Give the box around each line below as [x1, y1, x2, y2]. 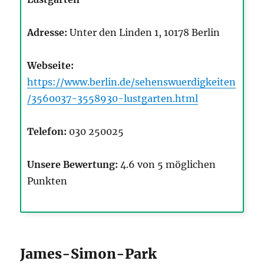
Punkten [27, 175, 68, 187]
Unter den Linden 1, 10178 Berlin [67, 27, 220, 39]
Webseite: [27, 60, 74, 72]
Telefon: [27, 126, 67, 138]
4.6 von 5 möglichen [118, 159, 216, 171]
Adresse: [27, 27, 68, 39]
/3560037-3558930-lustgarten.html [27, 93, 199, 105]
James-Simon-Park [20, 245, 157, 263]
